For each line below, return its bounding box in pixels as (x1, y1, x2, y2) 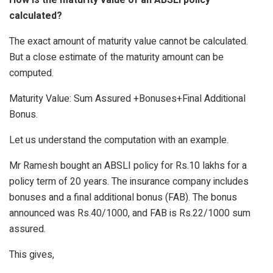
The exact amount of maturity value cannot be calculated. (9, 34, 248, 49)
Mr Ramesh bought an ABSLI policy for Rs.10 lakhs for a (9, 158, 247, 173)
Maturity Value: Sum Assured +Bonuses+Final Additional (9, 91, 246, 106)
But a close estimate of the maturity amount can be (9, 49, 224, 65)
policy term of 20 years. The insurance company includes (9, 174, 249, 189)
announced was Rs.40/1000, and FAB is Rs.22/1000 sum (9, 205, 250, 221)
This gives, (9, 247, 57, 262)
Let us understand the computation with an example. (9, 132, 229, 147)
